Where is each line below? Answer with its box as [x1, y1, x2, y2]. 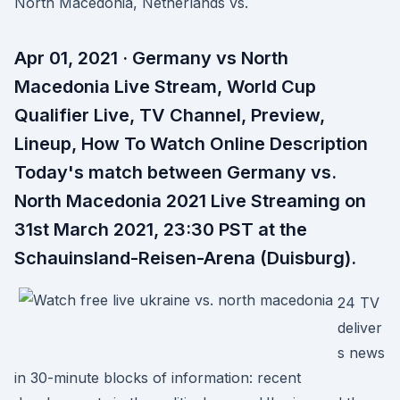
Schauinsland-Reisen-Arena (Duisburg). [14, 247, 356, 269]
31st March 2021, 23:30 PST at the [14, 219, 307, 240]
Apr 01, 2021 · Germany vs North [14, 47, 288, 69]
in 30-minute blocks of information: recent [14, 369, 301, 387]
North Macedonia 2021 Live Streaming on [14, 190, 366, 212]
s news [337, 344, 385, 362]
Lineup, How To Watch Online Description [14, 133, 368, 154]
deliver [337, 319, 382, 337]
